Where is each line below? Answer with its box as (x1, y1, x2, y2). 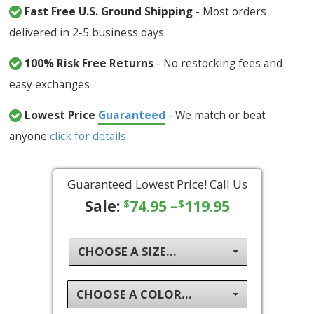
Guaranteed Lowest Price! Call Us (67, 175, 247, 192)
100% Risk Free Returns (25, 55, 154, 71)
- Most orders (193, 3, 267, 19)
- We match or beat (165, 107, 266, 123)
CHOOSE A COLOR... (76, 286, 192, 303)
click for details (50, 128, 127, 144)
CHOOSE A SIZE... (77, 243, 177, 260)
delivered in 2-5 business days (9, 24, 165, 40)
